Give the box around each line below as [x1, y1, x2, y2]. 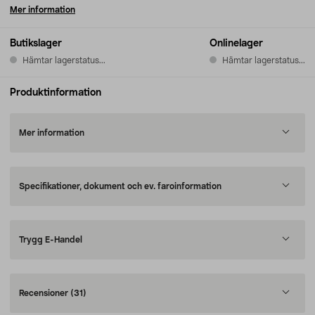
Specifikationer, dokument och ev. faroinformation [19, 182, 221, 191]
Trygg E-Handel [19, 236, 82, 244]
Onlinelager [210, 39, 263, 49]
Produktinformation [10, 88, 101, 98]
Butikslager [10, 39, 62, 49]
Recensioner [19, 289, 70, 297]
